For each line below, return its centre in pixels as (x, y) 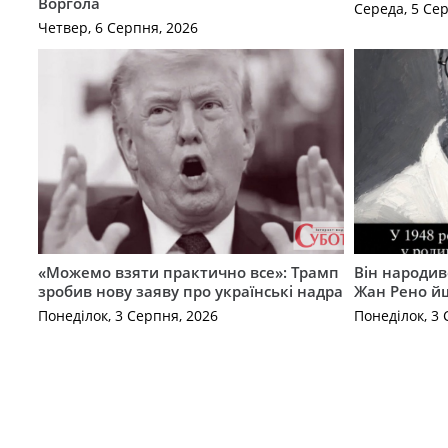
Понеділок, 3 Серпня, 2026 (127, 316)
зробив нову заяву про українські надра (190, 290)
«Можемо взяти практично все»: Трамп (188, 271)
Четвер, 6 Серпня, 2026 (117, 28)
